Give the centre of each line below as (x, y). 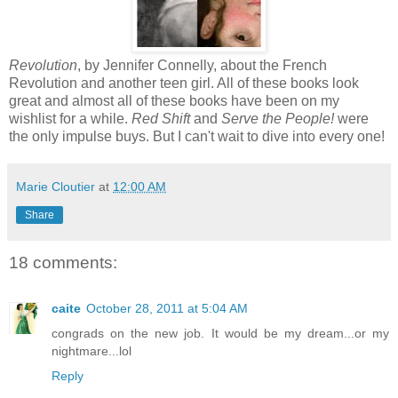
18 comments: (63, 263)
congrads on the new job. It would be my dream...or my (220, 334)
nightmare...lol (92, 351)
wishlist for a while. (70, 119)
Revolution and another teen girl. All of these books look (184, 84)
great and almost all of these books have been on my (174, 101)
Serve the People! (278, 119)
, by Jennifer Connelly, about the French (202, 66)
